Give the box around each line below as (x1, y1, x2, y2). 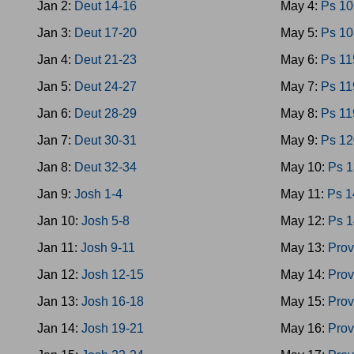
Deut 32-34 (74, 160, 137, 174)
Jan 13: (37, 295, 81, 308)
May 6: (281, 53, 322, 66)
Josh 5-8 (81, 214, 130, 228)
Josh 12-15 (81, 268, 144, 281)
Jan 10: (37, 214, 81, 228)
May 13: (281, 241, 329, 254)
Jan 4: (37, 53, 74, 66)
